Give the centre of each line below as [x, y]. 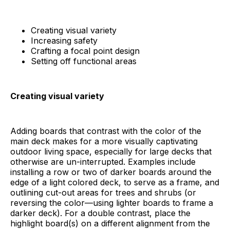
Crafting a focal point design [85, 51]
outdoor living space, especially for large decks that [111, 151]
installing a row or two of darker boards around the [111, 172]
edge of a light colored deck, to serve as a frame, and [115, 182]
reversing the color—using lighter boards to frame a [112, 203]
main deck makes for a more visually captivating [104, 141]
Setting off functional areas [84, 61]
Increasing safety [64, 40]
